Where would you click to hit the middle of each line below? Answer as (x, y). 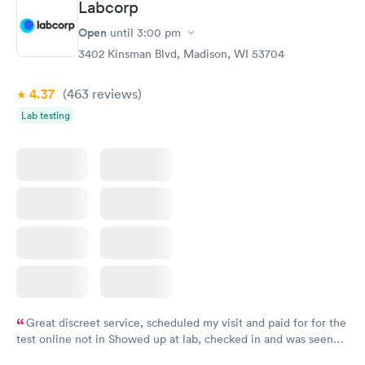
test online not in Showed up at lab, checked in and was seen (175, 339)
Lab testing (46, 116)
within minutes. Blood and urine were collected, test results (171, 356)
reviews (113, 94)
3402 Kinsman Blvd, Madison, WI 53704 (181, 54)
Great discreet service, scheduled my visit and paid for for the (186, 323)
